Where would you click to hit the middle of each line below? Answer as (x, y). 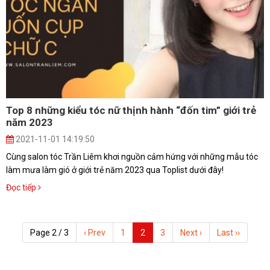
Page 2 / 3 (49, 232)
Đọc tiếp (22, 187)
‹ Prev (95, 232)
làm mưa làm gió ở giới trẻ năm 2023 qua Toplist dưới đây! (115, 170)
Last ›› (228, 232)
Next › (191, 232)
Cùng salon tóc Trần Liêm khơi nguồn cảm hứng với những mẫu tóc (132, 156)
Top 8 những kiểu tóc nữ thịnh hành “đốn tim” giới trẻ (131, 110)
